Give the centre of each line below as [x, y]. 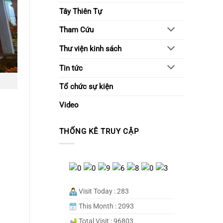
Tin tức [71, 68]
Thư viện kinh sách [90, 49]
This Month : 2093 [105, 206]
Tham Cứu [76, 30]
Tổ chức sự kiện [86, 87]
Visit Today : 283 [103, 191]
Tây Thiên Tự [80, 11]
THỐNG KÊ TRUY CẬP [99, 132]
